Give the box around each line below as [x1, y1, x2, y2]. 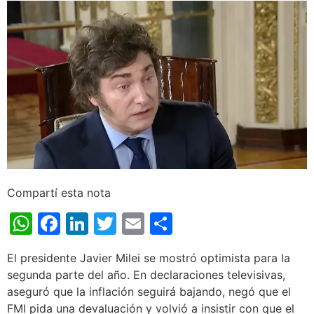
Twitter [116, 210, 192, 238]
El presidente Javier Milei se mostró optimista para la [7, 251, 290, 266]
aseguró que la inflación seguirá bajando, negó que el [7, 285, 291, 299]
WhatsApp [32, 210, 143, 238]
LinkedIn [88, 210, 177, 238]
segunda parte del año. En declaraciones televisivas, [7, 268, 285, 282]
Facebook [60, 210, 165, 238]
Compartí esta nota [7, 186, 111, 200]
